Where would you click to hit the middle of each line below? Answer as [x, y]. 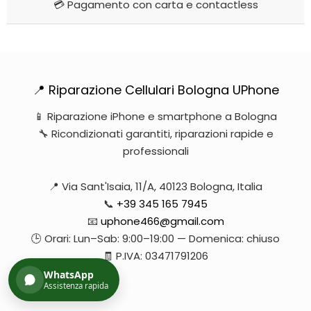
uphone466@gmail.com [162, 221]
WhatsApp [69, 275]
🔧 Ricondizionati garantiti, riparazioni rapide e [155, 134]
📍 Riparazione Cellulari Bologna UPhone [155, 90]
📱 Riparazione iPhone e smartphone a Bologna [155, 116]
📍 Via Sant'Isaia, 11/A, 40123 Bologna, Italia [155, 187]
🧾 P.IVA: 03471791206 [155, 256]
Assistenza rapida [76, 286]
